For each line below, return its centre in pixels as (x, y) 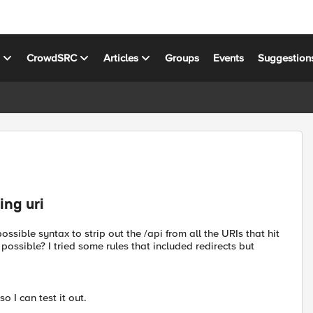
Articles (121, 58)
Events (229, 58)
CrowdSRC (52, 58)
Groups (182, 58)
